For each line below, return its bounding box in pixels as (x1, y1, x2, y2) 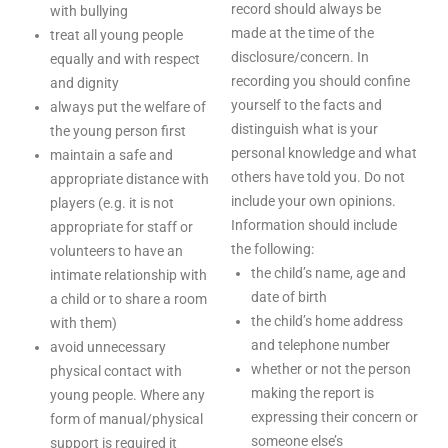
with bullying (50, 3, 128, 19)
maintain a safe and (50, 147, 173, 163)
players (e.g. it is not (50, 195, 174, 211)
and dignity (50, 75, 119, 91)
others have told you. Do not (231, 169, 405, 185)
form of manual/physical (50, 411, 203, 427)
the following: (231, 241, 314, 257)
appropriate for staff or (50, 219, 193, 235)
